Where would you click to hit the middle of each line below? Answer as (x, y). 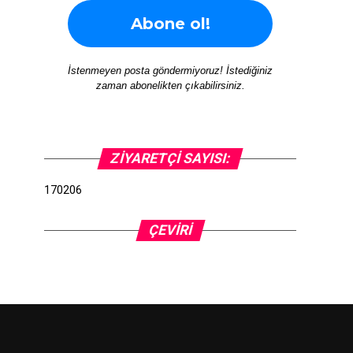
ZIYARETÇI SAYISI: (170, 158)
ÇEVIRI (170, 230)
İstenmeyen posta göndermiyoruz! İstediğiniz (170, 71)
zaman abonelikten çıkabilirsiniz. (170, 85)
